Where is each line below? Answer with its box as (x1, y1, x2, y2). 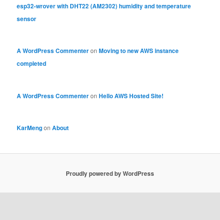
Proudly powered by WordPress (66, 168, 154, 178)
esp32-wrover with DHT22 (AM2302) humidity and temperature (17, 1, 192, 10)
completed (17, 59, 47, 68)
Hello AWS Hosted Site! (99, 91, 164, 100)
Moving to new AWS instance (99, 46, 179, 55)
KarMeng (17, 123, 43, 132)
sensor (17, 14, 37, 23)
